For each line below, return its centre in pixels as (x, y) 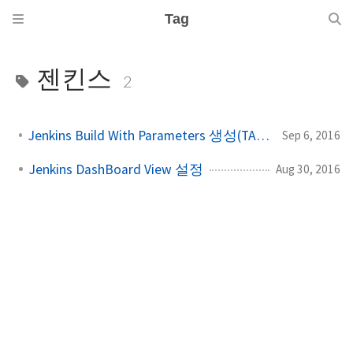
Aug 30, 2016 (308, 169)
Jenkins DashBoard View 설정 (116, 169)
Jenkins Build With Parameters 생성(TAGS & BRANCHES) (262, 135)
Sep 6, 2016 (311, 135)
